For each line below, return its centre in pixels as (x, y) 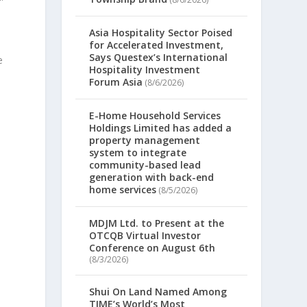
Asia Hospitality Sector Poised (161, 33)
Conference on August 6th (152, 248)
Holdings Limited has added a (161, 128)
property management (145, 140)
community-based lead (145, 165)
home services (123, 190)
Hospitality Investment (145, 70)
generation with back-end (152, 177)
